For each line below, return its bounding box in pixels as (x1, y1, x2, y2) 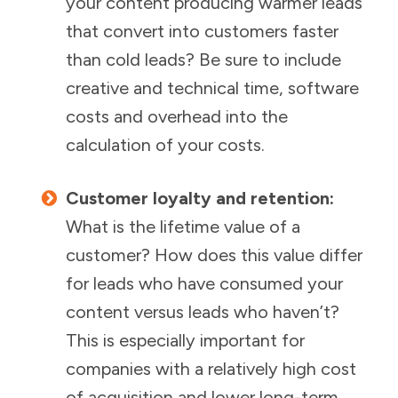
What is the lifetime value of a (66, 216, 300, 237)
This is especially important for (66, 330, 305, 351)
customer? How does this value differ (66, 244, 362, 266)
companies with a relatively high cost (66, 358, 356, 379)
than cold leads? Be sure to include (66, 49, 341, 70)
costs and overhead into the (66, 106, 288, 127)
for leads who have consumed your (66, 273, 343, 294)
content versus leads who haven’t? (66, 301, 339, 322)
